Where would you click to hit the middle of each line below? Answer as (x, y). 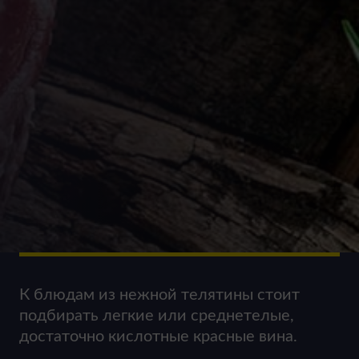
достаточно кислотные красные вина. (158, 336)
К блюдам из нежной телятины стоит (159, 294)
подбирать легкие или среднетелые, (157, 315)
